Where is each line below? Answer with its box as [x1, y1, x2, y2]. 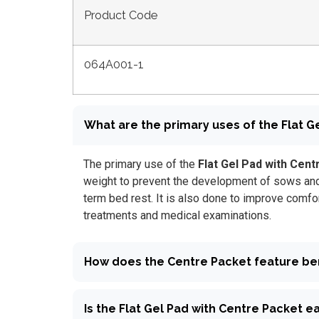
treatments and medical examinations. [83, 209, 271, 223]
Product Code [83, 9, 157, 23]
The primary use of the [83, 157, 198, 172]
